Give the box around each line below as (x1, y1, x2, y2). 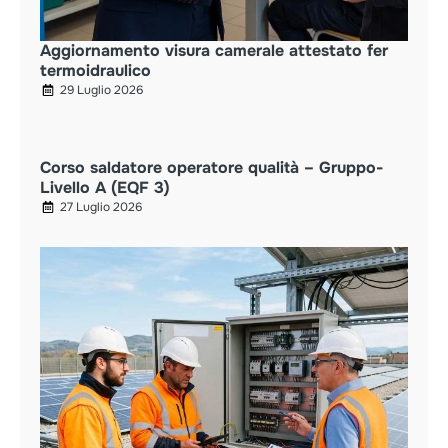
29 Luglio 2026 (60, 81, 143, 98)
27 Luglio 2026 (60, 198, 142, 215)
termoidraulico (40, 59, 151, 81)
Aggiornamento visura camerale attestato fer (40, 39, 388, 61)
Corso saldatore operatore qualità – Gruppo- (40, 156, 383, 178)
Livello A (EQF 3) (40, 176, 170, 198)
